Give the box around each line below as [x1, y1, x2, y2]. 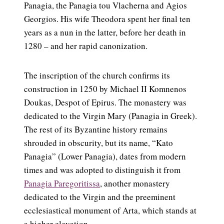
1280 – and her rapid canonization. [24, 40, 147, 52]
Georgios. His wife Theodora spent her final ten [24, 13, 190, 25]
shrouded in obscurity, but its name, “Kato [24, 137, 173, 149]
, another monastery [100, 177, 170, 189]
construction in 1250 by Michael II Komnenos [24, 83, 186, 95]
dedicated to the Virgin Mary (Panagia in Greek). [24, 110, 197, 122]
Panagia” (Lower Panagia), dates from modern [24, 150, 186, 162]
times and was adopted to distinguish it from [24, 164, 180, 176]
